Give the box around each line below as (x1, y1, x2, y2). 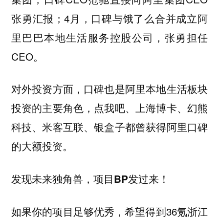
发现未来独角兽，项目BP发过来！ (11, 172, 169, 186)
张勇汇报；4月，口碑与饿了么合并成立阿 (11, 10, 208, 25)
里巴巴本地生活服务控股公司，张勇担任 (11, 29, 208, 44)
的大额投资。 (11, 138, 73, 153)
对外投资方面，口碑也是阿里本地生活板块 (11, 81, 208, 96)
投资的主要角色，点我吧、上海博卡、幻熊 (11, 100, 208, 115)
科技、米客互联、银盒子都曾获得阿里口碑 (11, 119, 208, 134)
